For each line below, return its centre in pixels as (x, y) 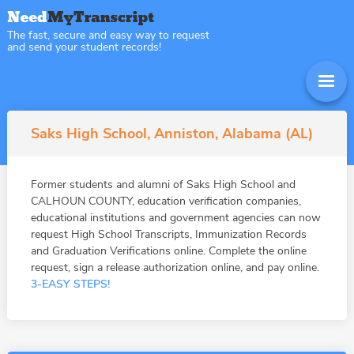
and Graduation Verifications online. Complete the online (168, 251)
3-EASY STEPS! (70, 284)
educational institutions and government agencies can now (175, 218)
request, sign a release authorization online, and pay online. (175, 267)
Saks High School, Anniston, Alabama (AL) (171, 134)
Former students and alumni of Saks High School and (163, 185)
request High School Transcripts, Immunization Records (168, 234)
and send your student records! (84, 47)
